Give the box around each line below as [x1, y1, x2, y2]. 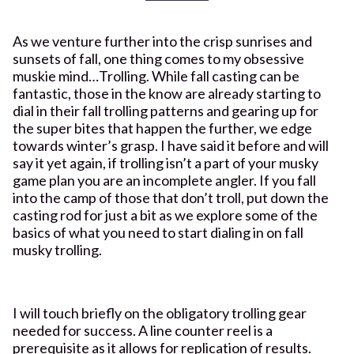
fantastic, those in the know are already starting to [13, 84, 321, 102]
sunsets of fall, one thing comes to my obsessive [13, 49, 304, 67]
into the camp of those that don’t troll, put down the [13, 188, 329, 206]
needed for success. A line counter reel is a [13, 321, 273, 339]
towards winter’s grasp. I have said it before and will [13, 136, 329, 154]
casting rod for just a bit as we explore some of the [13, 205, 318, 224]
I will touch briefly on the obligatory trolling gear [13, 303, 307, 322]
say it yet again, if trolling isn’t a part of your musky [13, 153, 318, 171]
